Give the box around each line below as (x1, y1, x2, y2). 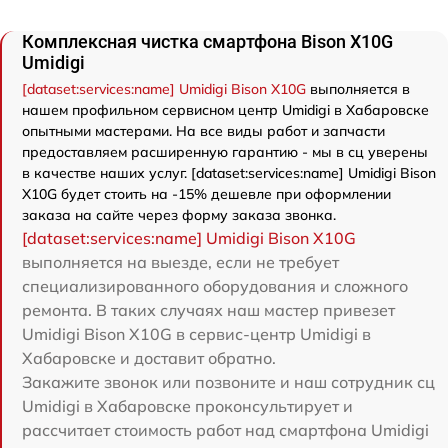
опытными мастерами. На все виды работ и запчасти (22, 122, 385, 141)
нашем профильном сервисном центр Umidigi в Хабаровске (22, 101, 429, 120)
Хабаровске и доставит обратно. (22, 348, 276, 369)
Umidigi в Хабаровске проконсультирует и (22, 396, 353, 417)
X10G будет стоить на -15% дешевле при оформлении (22, 185, 391, 204)
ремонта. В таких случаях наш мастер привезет (22, 300, 395, 321)
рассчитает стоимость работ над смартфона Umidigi (22, 420, 429, 441)
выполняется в (306, 80, 410, 99)
